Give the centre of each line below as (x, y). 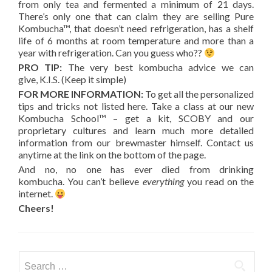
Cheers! (36, 208)
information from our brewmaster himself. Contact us (136, 143)
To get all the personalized (199, 94)
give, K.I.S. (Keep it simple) (72, 80)
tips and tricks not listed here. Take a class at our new (136, 106)
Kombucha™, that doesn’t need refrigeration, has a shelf (136, 29)
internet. (36, 194)
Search (32, 258)
